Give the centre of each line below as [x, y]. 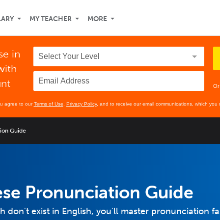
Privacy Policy [81, 104]
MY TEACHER [51, 19]
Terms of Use [48, 104]
